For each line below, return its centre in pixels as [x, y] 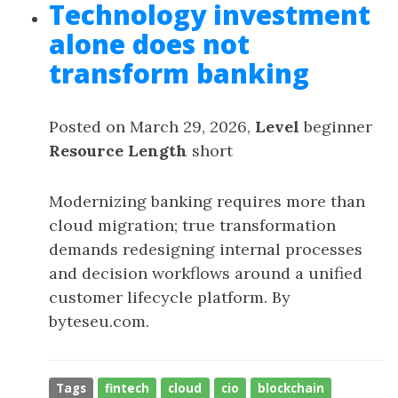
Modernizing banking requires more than [207, 201]
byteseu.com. [99, 321]
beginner [336, 127]
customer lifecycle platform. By [170, 297]
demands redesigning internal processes [206, 249]
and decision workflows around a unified [206, 273]
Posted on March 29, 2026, [152, 127]
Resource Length [118, 151]
